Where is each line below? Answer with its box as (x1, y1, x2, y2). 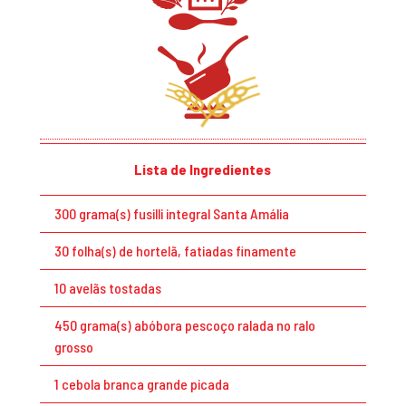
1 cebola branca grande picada (53, 375, 229, 393)
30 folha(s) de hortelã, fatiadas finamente (53, 242, 296, 260)
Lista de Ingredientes (134, 160, 272, 179)
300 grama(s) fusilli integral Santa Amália (53, 205, 289, 223)
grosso (53, 338, 93, 356)
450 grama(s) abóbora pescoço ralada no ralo (53, 316, 315, 334)
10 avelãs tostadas (53, 279, 161, 297)
